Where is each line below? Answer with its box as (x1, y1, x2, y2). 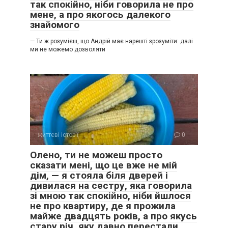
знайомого (30, 19, 79, 31)
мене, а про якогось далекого (30, 9, 170, 20)
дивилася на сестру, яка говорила (30, 180, 192, 191)
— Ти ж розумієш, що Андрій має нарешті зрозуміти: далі (30, 38, 193, 45)
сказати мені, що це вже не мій (30, 159, 177, 171)
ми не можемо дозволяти (30, 46, 105, 53)
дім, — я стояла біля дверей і (30, 169, 168, 181)
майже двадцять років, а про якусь (30, 210, 197, 222)
